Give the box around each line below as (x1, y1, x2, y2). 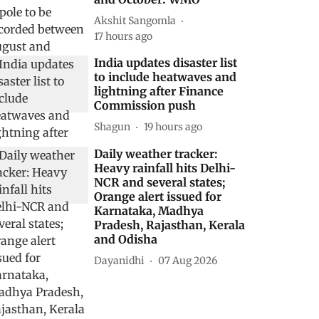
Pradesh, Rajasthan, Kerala (94, 218, 246, 232)
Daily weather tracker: (94, 147, 219, 161)
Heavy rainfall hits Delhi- (94, 161, 236, 175)
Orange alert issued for (94, 189, 222, 204)
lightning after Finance (94, 84, 224, 98)
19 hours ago (144, 120, 203, 133)
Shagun (94, 120, 131, 133)
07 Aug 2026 (158, 253, 218, 267)
